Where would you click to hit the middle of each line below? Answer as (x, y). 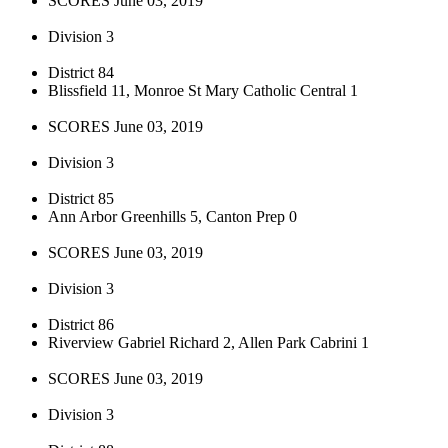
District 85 (81, 198)
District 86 (81, 324)
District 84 (81, 72)
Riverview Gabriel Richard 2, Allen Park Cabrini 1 (208, 342)
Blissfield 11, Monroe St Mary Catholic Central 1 (203, 90)
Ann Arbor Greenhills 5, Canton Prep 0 (172, 216)
